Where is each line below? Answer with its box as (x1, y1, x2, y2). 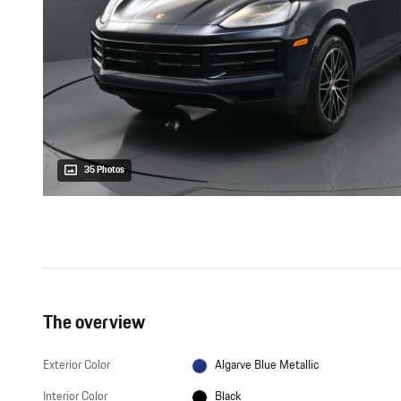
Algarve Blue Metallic (214, 356, 319, 375)
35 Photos (84, 163, 124, 178)
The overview (43, 309, 145, 337)
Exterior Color (43, 356, 110, 375)
